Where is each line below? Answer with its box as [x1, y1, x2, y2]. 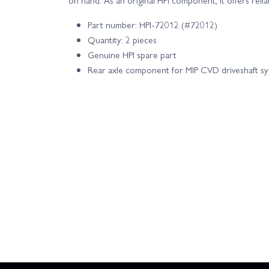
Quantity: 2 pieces [88, 32, 157, 46]
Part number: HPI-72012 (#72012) [88, 17, 217, 31]
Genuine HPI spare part [88, 47, 177, 61]
